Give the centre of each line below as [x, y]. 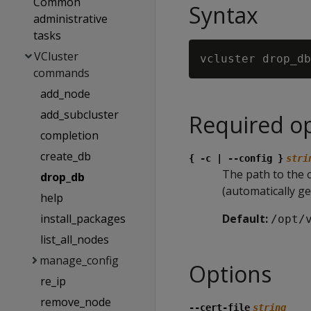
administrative [70, 19]
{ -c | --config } [236, 158]
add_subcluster [79, 115]
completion [69, 135]
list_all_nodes [74, 239]
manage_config [79, 260]
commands [61, 73]
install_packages [83, 219]
